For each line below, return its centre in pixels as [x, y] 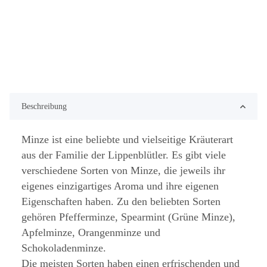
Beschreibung [44, 107]
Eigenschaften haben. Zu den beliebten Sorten [121, 202]
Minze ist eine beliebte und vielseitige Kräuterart [127, 140]
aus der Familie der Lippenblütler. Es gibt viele [124, 155]
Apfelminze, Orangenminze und [91, 233]
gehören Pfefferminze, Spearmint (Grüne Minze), [128, 217]
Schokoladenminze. [64, 248]
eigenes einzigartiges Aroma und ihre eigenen [120, 186]
